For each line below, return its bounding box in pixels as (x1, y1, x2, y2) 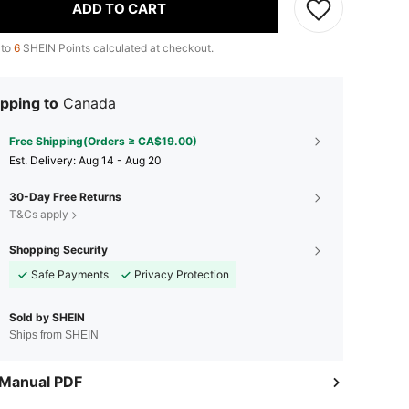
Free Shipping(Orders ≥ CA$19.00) (9, 134, 197, 148)
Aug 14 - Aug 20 (79, 153, 162, 167)
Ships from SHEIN (9, 329, 99, 341)
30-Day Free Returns (9, 190, 121, 204)
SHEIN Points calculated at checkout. (20, 41, 214, 55)
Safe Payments (31, 267, 109, 281)
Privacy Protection (134, 267, 229, 281)
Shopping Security (9, 243, 108, 257)
